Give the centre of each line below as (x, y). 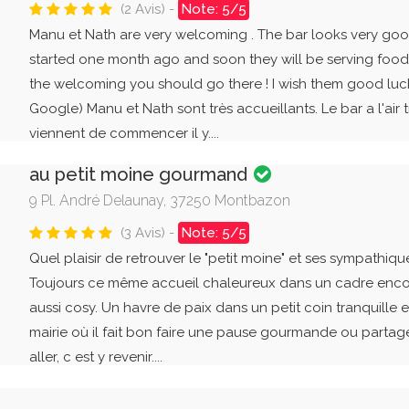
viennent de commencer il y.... (124, 133)
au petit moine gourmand (140, 174)
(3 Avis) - (149, 233)
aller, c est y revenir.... (95, 357)
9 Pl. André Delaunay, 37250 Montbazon (159, 200)
